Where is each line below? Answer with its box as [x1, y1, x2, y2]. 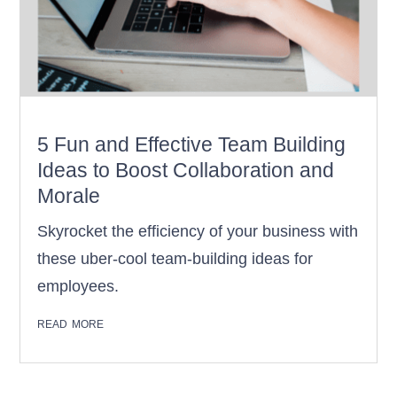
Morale [37, 184, 101, 208]
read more [37, 314, 105, 332]
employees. [37, 277, 120, 296]
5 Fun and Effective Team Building [37, 133, 346, 157]
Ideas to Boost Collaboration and [37, 159, 335, 183]
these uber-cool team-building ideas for [37, 250, 314, 269]
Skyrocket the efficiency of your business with [37, 222, 359, 241]
